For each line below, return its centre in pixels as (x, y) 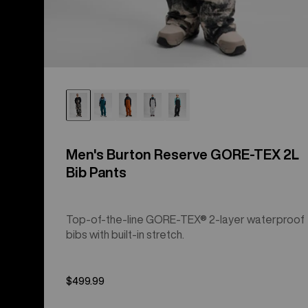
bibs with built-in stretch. (125, 234)
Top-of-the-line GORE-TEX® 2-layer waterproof (185, 219)
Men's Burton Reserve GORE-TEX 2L (183, 154)
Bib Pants (96, 172)
